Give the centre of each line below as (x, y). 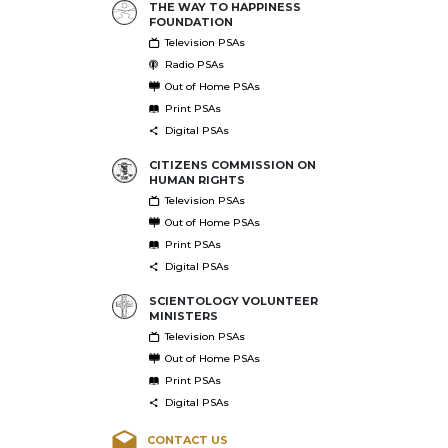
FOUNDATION (190, 21)
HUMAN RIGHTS (196, 179)
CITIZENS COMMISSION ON (232, 164)
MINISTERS (183, 315)
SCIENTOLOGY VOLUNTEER (233, 300)
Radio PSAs (194, 64)
